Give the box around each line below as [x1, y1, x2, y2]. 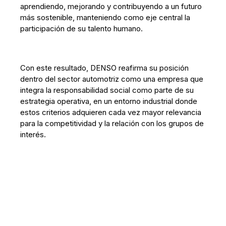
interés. [20, 130, 46, 139]
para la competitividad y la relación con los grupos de [20, 119, 204, 128]
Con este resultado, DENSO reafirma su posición [20, 63, 189, 73]
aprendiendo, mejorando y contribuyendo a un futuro [20, 2, 202, 11]
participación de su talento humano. [20, 24, 143, 33]
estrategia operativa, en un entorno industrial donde [20, 96, 198, 106]
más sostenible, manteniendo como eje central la [20, 13, 191, 22]
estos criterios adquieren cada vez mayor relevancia [20, 107, 202, 117]
